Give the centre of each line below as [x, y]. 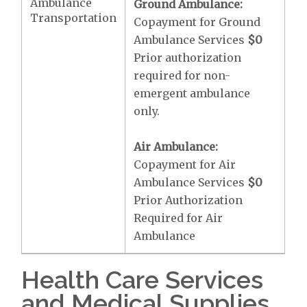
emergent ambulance [192, 93]
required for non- [182, 75]
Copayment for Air [185, 164]
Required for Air [179, 218]
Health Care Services [143, 280]
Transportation [74, 18]
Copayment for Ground [197, 22]
